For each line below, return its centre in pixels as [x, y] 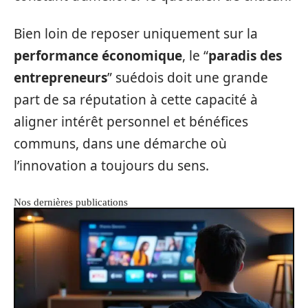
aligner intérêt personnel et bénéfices [131, 121]
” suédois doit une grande [188, 77]
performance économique [98, 55]
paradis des [245, 55]
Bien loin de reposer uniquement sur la [136, 33]
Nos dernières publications [71, 202]
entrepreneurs [60, 77]
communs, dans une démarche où [120, 143]
